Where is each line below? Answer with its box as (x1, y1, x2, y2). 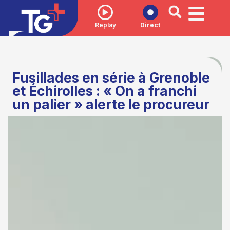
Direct (140, 21, 161, 29)
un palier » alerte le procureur (12, 97, 210, 113)
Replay (94, 21, 116, 29)
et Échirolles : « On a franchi (12, 83, 197, 100)
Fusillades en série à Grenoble (12, 70, 210, 86)
